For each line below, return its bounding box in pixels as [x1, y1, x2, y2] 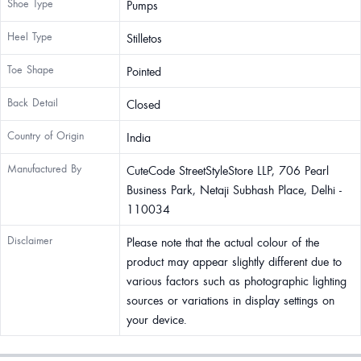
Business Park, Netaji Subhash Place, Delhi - [127, 181, 342, 197]
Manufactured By [7, 161, 81, 176]
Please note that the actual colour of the [127, 234, 319, 250]
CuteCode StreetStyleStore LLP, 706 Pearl [127, 162, 329, 178]
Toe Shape [7, 62, 54, 77]
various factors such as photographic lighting [127, 272, 346, 288]
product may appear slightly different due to [127, 253, 342, 269]
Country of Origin [7, 128, 84, 143]
